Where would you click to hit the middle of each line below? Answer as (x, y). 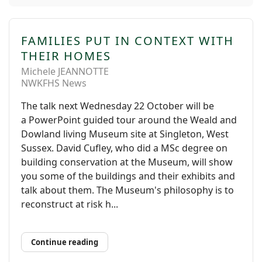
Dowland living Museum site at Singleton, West (125, 134)
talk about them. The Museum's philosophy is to (127, 190)
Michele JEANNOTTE (65, 71)
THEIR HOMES (66, 56)
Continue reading (65, 242)
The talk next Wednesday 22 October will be (118, 106)
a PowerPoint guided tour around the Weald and (129, 120)
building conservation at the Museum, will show (127, 162)
